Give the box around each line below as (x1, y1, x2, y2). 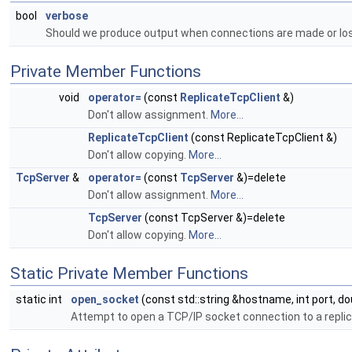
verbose (46, 9, 88, 23)
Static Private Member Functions (10, 264, 248, 284)
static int (16, 293, 64, 306)
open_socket (71, 293, 139, 306)
